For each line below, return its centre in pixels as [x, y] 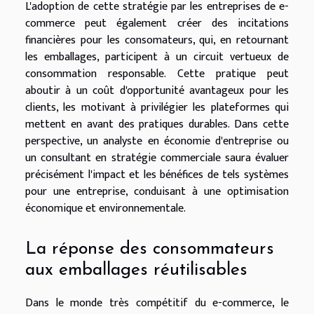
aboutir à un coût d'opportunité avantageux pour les [157, 90]
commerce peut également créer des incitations [157, 23]
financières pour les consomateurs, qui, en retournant [157, 40]
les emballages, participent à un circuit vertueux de [157, 57]
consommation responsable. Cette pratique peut [157, 74]
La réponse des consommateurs [150, 250]
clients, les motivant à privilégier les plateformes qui [157, 107]
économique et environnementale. [105, 208]
